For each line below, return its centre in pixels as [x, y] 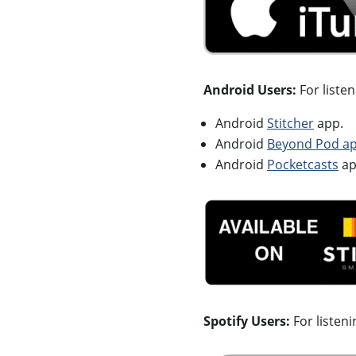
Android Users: [250, 89]
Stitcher [290, 123]
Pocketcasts [303, 164]
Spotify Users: [247, 321]
